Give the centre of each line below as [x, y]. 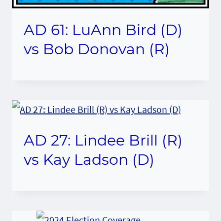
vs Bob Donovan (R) [97, 49]
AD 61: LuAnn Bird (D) [103, 30]
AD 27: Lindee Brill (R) [103, 140]
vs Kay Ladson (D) [89, 159]
